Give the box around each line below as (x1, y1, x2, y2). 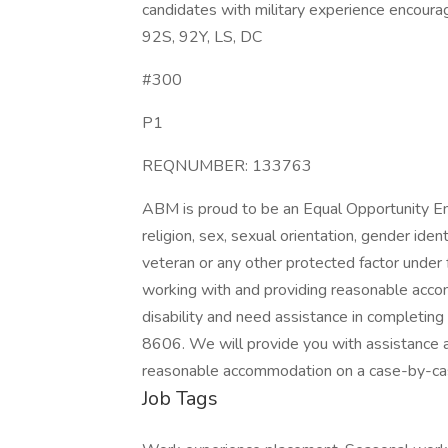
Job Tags (142, 385, 218, 412)
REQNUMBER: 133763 (142, 155, 312, 177)
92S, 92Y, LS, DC (142, 26, 262, 48)
